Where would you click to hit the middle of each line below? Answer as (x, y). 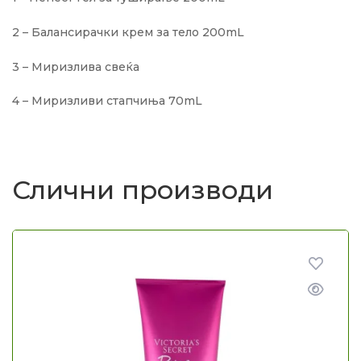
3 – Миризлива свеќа (76, 66)
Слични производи (143, 190)
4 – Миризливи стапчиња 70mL (107, 101)
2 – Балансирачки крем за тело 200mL (128, 32)
